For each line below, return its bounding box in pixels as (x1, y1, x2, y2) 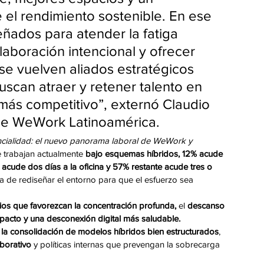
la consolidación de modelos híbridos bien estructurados (1, 226, 219, 237)
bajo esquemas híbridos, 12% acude (83, 148, 225, 159)
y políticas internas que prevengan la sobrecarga (31, 239, 222, 250)
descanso (187, 200, 227, 211)
